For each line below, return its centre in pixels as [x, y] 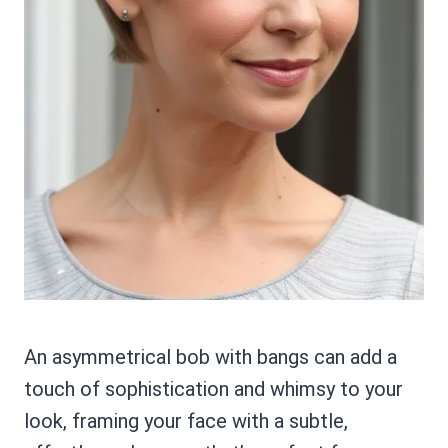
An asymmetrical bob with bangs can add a [210, 357]
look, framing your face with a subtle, [186, 421]
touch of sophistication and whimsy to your [213, 389]
